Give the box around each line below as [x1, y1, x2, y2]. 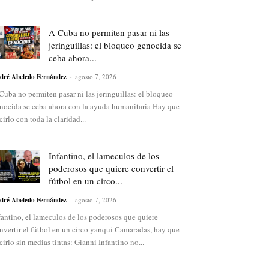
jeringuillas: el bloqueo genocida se [49, 39, 181, 52]
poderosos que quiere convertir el [49, 162, 174, 175]
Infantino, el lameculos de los [49, 150, 159, 162]
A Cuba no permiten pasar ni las [49, 26, 169, 39]
